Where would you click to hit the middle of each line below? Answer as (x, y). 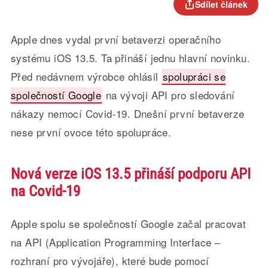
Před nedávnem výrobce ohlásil (86, 76)
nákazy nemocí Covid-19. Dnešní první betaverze (127, 113)
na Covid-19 (45, 191)
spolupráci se (194, 76)
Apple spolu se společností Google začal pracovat (128, 223)
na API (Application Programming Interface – (115, 242)
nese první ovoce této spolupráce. (91, 132)
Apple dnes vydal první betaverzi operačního (116, 39)
